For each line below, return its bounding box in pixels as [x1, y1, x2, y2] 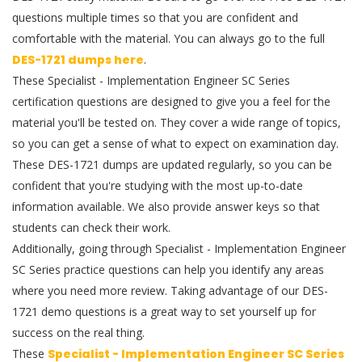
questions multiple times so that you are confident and [12, 10, 298, 25]
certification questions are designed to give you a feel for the [12, 94, 330, 109]
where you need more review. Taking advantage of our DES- [12, 283, 328, 298]
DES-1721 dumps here [12, 52, 144, 68]
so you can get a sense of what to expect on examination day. [12, 136, 339, 151]
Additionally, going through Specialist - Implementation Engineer [12, 241, 346, 256]
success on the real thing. [12, 325, 145, 340]
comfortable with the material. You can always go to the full [12, 31, 325, 46]
